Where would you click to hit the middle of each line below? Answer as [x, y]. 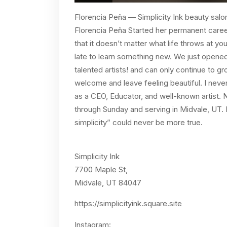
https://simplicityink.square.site [128, 204]
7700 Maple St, [102, 170]
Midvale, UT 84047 [108, 183]
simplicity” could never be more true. [139, 123]
